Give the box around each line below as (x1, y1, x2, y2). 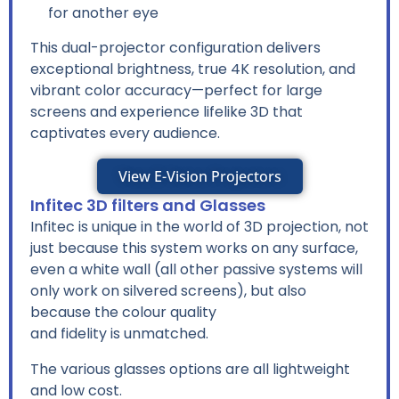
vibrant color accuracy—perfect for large (30, 79, 322, 101)
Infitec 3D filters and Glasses (30, 193, 265, 216)
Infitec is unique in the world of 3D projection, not (30, 216, 369, 237)
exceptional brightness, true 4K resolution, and (30, 58, 355, 79)
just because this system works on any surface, (30, 237, 358, 258)
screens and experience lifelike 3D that (30, 101, 303, 122)
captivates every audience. (30, 122, 220, 143)
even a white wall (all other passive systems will (30, 258, 362, 280)
